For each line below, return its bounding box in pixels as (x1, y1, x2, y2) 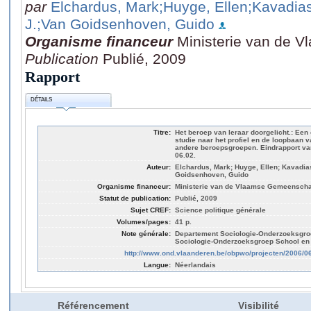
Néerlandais (175, 260, 216, 269)
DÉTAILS (31, 96, 53, 103)
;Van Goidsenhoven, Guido (37, 15, 215, 32)
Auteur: (146, 162, 171, 171)
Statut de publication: (99, 194, 171, 202)
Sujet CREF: (131, 205, 171, 214)
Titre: (153, 128, 171, 136)
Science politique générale (175, 205, 266, 214)
